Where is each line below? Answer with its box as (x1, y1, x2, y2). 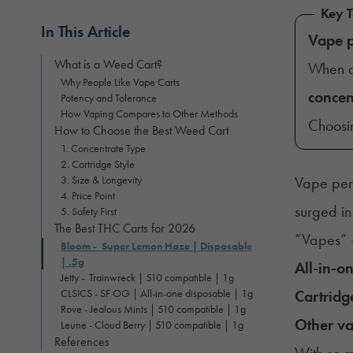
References (54, 333, 110, 350)
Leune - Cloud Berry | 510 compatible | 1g (61, 317, 243, 332)
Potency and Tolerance (61, 90, 157, 105)
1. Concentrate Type (61, 140, 146, 155)
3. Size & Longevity (61, 172, 142, 187)
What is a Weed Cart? (54, 55, 162, 72)
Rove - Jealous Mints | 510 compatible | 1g (61, 301, 246, 316)
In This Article (41, 20, 130, 42)
